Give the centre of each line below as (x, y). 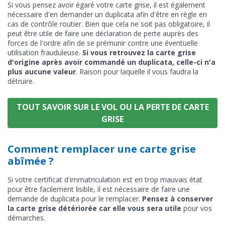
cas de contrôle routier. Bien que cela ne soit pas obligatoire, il (109, 24)
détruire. (21, 81)
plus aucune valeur (42, 71)
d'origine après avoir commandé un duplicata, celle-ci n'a (111, 62)
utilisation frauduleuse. (45, 52)
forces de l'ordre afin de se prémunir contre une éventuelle (103, 43)
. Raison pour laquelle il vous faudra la (137, 71)
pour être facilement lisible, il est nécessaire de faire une (99, 189)
